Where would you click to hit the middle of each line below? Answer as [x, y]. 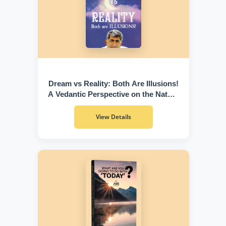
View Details [114, 117]
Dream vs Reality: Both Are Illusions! [114, 83]
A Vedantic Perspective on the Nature [114, 94]
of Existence [114, 105]
